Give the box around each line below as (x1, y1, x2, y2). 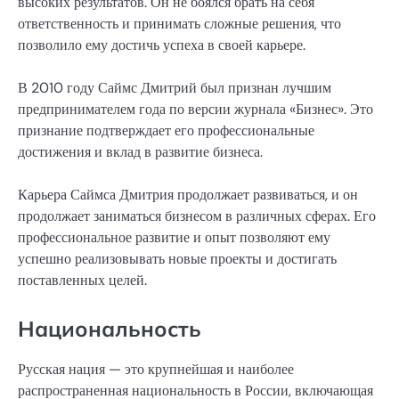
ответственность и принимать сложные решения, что (18, 13, 341, 33)
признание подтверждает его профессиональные (18, 120, 314, 140)
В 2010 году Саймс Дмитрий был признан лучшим (18, 77, 331, 97)
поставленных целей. (18, 270, 147, 289)
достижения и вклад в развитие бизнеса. (18, 142, 263, 161)
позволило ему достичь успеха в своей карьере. (18, 35, 305, 54)
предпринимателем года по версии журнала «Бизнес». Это (18, 99, 373, 118)
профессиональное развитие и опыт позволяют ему (18, 227, 330, 247)
